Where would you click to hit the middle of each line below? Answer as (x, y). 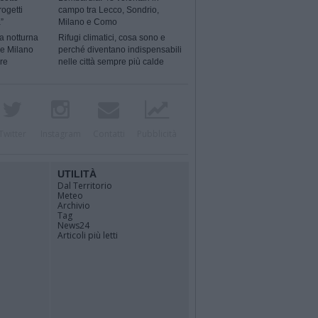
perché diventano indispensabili (120, 50)
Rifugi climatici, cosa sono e (112, 38)
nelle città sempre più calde (111, 62)
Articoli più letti (88, 235)
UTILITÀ (77, 174)
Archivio (74, 205)
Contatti (109, 134)
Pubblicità (157, 134)
